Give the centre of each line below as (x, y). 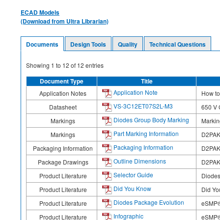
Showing (39, 65)
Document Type (62, 81)
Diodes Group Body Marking (151, 119)
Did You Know (132, 188)
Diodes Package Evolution (148, 202)
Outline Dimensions (139, 161)
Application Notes (63, 93)
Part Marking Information (145, 133)
